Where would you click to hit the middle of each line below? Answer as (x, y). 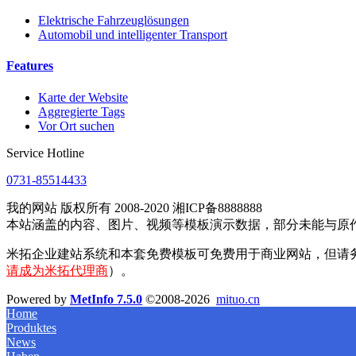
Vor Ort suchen (76, 126)
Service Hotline (45, 153)
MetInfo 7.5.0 (106, 299)
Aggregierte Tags (81, 111)
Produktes (31, 327)
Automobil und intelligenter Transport (133, 35)
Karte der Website (83, 97)
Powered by (38, 299)
